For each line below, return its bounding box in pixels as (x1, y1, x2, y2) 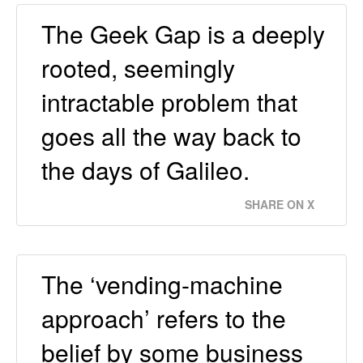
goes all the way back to (41, 117, 301, 153)
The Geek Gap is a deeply (41, 15, 325, 51)
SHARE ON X (245, 195, 314, 212)
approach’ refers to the (41, 300, 286, 335)
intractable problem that (41, 83, 297, 119)
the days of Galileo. (41, 152, 250, 187)
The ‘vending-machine (41, 266, 283, 301)
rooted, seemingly (41, 49, 235, 85)
